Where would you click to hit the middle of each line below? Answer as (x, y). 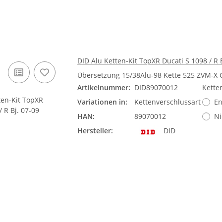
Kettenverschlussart (167, 102)
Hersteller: (95, 131)
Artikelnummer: (104, 87)
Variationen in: (102, 102)
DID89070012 (156, 87)
